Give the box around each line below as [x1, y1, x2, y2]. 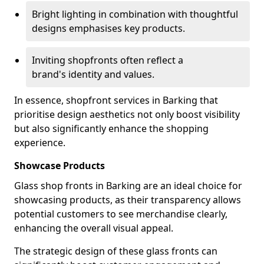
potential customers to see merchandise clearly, [14, 207, 227, 220]
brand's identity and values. [32, 68, 154, 81]
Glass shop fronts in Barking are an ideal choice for [14, 179, 242, 192]
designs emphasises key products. [32, 22, 185, 35]
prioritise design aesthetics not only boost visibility [14, 108, 240, 121]
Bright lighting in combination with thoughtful [32, 8, 238, 21]
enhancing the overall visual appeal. [14, 222, 173, 235]
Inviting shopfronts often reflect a [32, 54, 183, 67]
